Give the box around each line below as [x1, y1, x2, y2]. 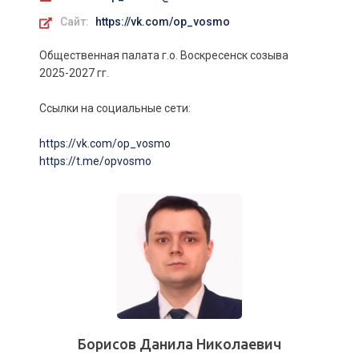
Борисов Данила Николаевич [78, 336, 281, 352]
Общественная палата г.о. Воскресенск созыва [39, 49, 288, 62]
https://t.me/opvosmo [39, 155, 151, 167]
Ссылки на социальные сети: [39, 102, 196, 115]
